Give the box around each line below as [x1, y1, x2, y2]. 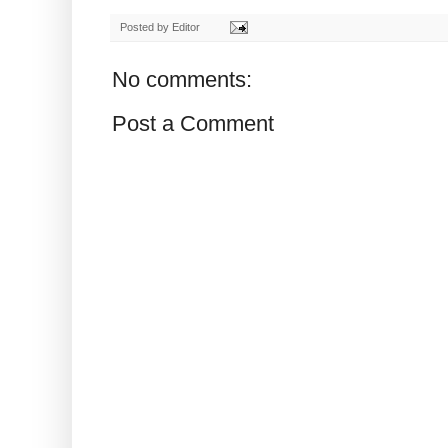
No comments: [112, 66, 252, 92]
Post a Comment [112, 110, 274, 136]
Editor [172, 20, 200, 33]
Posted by [120, 20, 172, 33]
